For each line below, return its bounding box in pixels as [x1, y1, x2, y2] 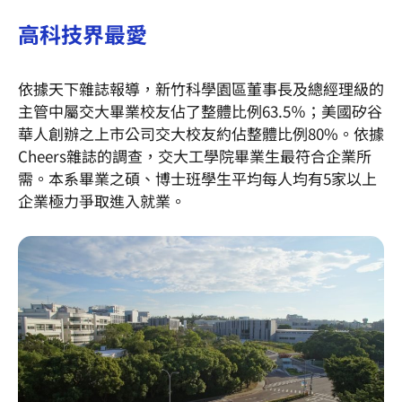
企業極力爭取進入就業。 [18, 188, 186, 212]
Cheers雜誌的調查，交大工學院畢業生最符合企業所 [18, 144, 371, 167]
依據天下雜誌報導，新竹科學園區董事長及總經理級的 [18, 76, 384, 100]
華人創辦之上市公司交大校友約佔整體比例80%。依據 [18, 121, 384, 144]
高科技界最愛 [18, 17, 147, 49]
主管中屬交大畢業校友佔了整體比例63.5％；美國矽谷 [18, 99, 382, 122]
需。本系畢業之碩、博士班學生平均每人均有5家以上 [18, 166, 377, 189]
